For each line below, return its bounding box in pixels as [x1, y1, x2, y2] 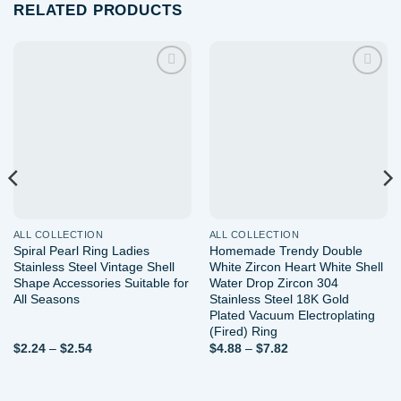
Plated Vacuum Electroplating [209, 307, 375, 322]
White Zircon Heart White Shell [209, 259, 383, 274]
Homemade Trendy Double [209, 243, 363, 258]
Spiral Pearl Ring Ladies [13, 243, 149, 258]
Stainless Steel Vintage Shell [13, 259, 175, 274]
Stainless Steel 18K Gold [209, 291, 349, 306]
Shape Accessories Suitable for [13, 275, 189, 290]
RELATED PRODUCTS [13, 2, 183, 20]
